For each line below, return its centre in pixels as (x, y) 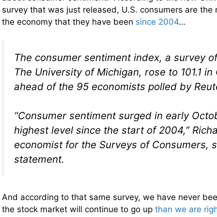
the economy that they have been (69, 22)
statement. (39, 159)
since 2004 (157, 22)
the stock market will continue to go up (78, 209)
